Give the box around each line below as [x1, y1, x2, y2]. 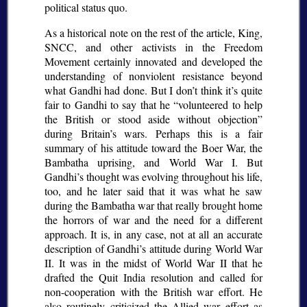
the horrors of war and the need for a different [45, 212, 262, 228]
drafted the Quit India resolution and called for [45, 270, 262, 285]
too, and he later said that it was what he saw [45, 184, 262, 199]
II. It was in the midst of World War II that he [45, 256, 262, 271]
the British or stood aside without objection [45, 112, 258, 127]
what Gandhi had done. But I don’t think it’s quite [45, 83, 262, 98]
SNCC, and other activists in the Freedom [45, 40, 262, 55]
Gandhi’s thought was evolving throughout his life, [45, 169, 262, 184]
